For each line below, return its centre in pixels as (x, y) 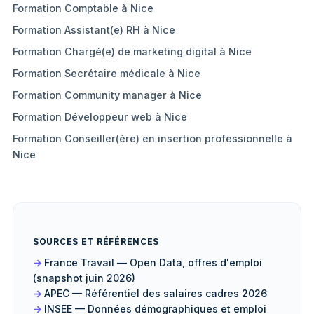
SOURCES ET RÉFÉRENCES (96, 241)
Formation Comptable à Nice (83, 8)
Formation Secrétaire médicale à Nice (107, 73)
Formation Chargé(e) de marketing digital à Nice (132, 52)
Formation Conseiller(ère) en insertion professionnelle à (152, 138)
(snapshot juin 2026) (84, 278)
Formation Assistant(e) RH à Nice (94, 30)
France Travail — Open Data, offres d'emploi (153, 262)
